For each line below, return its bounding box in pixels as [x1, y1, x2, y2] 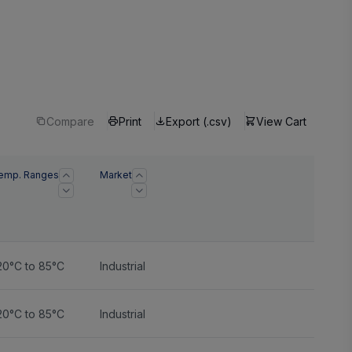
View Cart [256, 114, 306, 128]
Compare [46, 114, 94, 128]
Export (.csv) [166, 114, 232, 128]
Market [100, 169, 132, 181]
